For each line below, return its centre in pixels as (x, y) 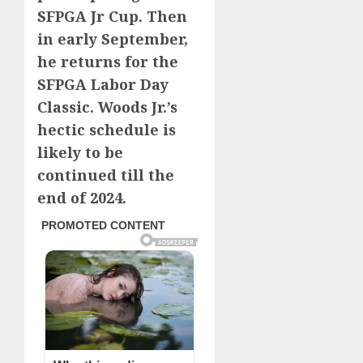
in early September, (113, 39)
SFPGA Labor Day (103, 85)
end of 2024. (82, 198)
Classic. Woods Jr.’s (107, 107)
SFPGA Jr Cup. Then (112, 17)
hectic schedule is (107, 130)
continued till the (106, 175)
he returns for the (108, 62)
